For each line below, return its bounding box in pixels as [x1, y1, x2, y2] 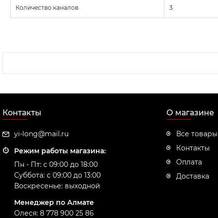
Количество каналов [16, 4, 78, 11]
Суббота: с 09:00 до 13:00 [14, 171, 101, 180]
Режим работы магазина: [14, 146, 106, 155]
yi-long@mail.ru [14, 129, 69, 138]
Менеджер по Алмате [14, 198, 94, 207]
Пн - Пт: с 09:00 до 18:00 [14, 160, 98, 169]
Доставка [176, 172, 209, 181]
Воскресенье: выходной [14, 182, 100, 190]
